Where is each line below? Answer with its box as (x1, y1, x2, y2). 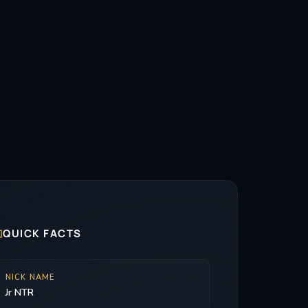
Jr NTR (5, 286, 34, 299)
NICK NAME (5, 272, 55, 283)
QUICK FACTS (3, 226, 82, 241)
